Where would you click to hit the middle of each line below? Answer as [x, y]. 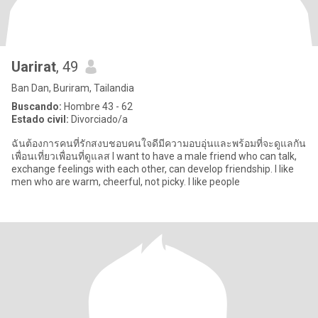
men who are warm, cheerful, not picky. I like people [126, 182]
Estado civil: [40, 119]
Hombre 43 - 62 [97, 106]
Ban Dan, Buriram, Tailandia [73, 88]
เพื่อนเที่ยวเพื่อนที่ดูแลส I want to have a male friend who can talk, [154, 156]
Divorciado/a [98, 119]
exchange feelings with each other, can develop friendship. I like [153, 169]
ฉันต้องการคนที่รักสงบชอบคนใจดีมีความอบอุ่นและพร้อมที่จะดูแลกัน [159, 143]
